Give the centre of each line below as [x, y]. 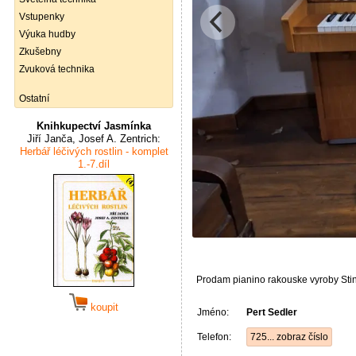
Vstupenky [42, 17]
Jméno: [213, 312]
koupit [103, 307]
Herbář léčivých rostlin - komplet [94, 151]
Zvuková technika [57, 69]
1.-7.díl [94, 164]
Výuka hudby [47, 34]
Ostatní [34, 99]
